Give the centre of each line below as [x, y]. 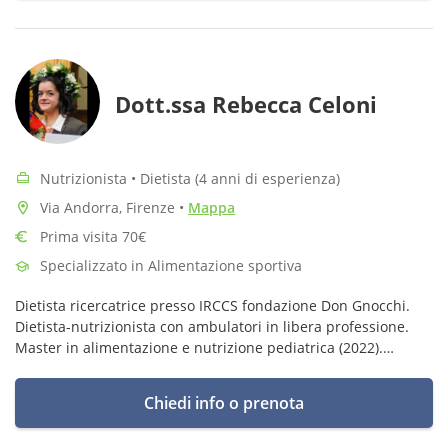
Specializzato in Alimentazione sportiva [171, 265]
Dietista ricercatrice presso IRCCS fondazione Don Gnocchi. [212, 305]
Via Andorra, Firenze [109, 207]
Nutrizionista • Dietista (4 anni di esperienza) [190, 178]
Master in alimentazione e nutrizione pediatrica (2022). [199, 347]
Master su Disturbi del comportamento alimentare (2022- [206, 368]
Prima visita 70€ [93, 236]
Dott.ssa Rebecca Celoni [246, 104]
